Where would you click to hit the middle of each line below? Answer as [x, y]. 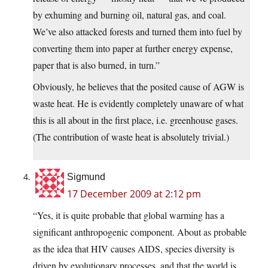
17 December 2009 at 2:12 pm [134, 194]
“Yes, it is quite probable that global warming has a [129, 215]
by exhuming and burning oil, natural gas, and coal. [130, 15]
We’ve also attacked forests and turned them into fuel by [138, 32]
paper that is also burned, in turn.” [96, 65]
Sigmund [86, 177]
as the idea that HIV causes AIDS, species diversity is [134, 249]
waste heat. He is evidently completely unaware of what [138, 103]
